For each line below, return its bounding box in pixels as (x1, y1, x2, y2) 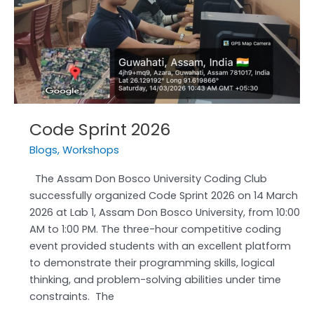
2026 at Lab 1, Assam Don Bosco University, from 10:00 (29, 205, 300, 219)
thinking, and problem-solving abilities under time (29, 272, 281, 287)
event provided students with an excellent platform (29, 238, 291, 253)
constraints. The (29, 289, 114, 303)
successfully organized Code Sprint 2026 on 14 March (29, 188, 298, 203)
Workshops (62, 143, 119, 158)
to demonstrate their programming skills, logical (29, 255, 275, 270)
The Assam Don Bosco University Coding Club (29, 171, 267, 186)
